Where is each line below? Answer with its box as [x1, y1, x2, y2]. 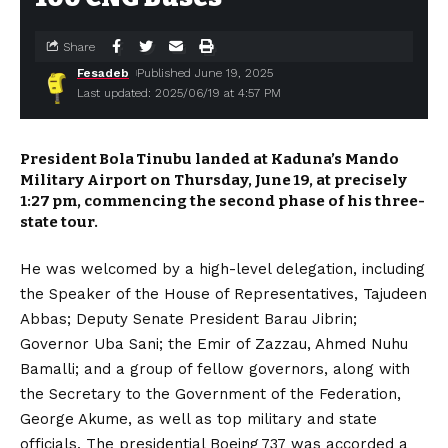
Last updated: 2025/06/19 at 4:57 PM [77, 86, 281, 100]
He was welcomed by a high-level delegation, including [20, 260, 425, 278]
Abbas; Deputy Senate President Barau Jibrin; [20, 310, 357, 328]
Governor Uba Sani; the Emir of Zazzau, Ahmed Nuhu [20, 335, 408, 353]
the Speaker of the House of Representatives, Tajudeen [20, 285, 427, 303]
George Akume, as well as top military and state [20, 410, 377, 428]
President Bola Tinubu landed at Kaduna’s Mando [20, 150, 399, 168]
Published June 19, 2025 [137, 66, 274, 80]
